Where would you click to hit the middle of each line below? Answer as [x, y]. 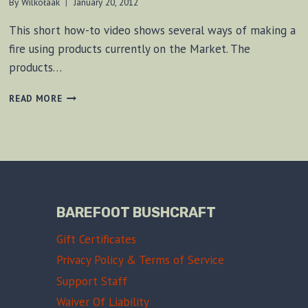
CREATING [84, 123]
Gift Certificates [96, 240]
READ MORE [36, 98]
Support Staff [91, 281]
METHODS [85, 95]
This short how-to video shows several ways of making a [153, 30]
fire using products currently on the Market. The [130, 48]
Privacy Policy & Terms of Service [140, 260]
